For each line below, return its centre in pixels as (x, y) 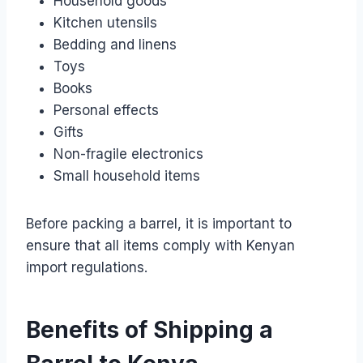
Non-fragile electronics (128, 154)
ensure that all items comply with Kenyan (160, 245)
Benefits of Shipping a (149, 329)
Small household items (127, 175)
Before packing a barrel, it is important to (159, 223)
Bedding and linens (115, 44)
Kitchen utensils (105, 22)
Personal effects (106, 110)
